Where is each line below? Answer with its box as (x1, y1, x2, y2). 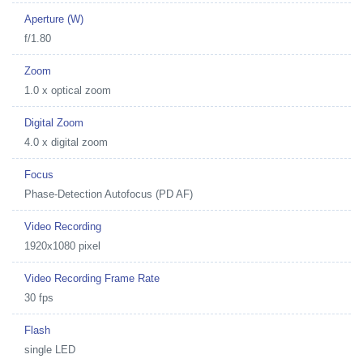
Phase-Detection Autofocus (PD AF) (24, 187, 193, 200)
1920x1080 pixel (24, 239, 100, 252)
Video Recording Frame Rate (24, 271, 160, 284)
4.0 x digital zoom (24, 135, 108, 148)
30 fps (24, 291, 53, 304)
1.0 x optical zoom (24, 83, 111, 96)
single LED (24, 343, 75, 356)
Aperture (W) (24, 12, 83, 25)
